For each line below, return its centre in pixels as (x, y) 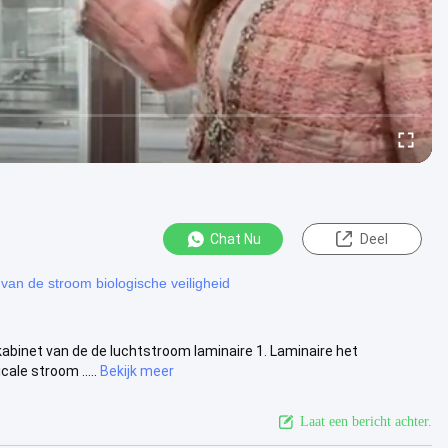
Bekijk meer (137, 370)
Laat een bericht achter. (366, 421)
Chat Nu (235, 239)
